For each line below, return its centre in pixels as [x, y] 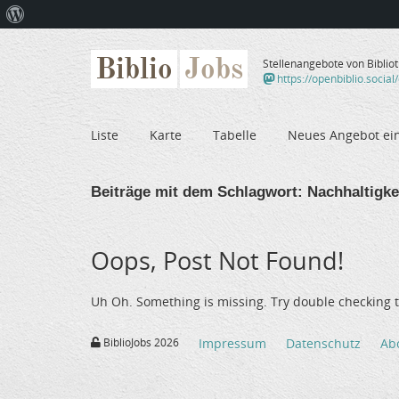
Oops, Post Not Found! [217, 260]
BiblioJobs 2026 [140, 343]
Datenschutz [323, 344]
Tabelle [235, 134]
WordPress [54, 42]
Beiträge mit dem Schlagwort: [197, 191]
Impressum [232, 344]
